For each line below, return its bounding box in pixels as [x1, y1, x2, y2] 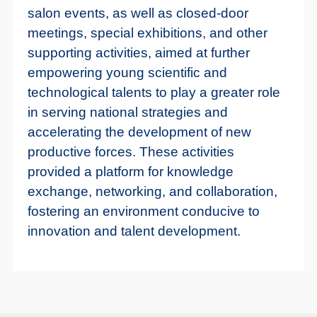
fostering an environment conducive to [27, 204, 260, 219]
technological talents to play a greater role [27, 85, 280, 100]
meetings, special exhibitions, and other [27, 25, 267, 41]
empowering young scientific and [27, 65, 227, 81]
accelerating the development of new [27, 125, 251, 140]
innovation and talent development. [27, 224, 241, 239]
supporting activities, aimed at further [27, 45, 250, 61]
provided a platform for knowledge [27, 164, 234, 180]
